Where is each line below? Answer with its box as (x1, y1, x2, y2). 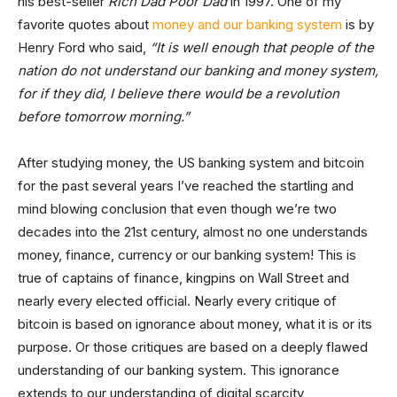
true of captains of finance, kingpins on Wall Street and (18, 269, 349, 286)
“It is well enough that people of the (150, 39, 374, 56)
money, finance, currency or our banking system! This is (18, 246, 356, 263)
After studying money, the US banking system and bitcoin (18, 154, 364, 171)
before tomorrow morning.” (18, 108, 190, 125)
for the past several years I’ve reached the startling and (18, 177, 354, 194)
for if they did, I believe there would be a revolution (18, 85, 339, 102)
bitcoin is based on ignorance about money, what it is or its (18, 315, 372, 332)
